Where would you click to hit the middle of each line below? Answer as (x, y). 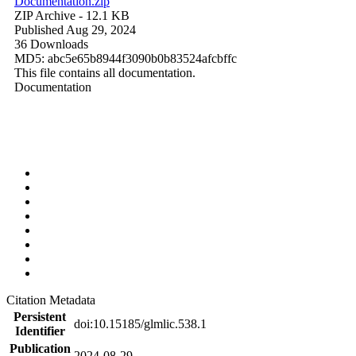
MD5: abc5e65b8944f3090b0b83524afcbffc (126, 59)
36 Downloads (51, 44)
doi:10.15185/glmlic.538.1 (140, 324)
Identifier (40, 331)
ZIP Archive (45, 16)
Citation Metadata (54, 300)
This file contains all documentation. (105, 73)
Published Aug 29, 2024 (75, 30)
